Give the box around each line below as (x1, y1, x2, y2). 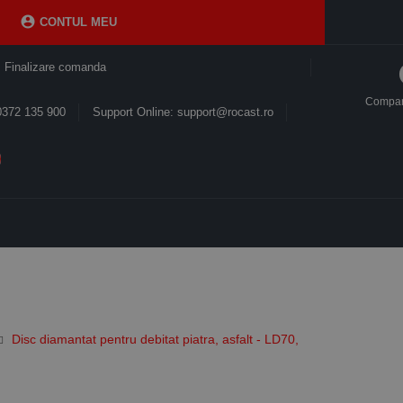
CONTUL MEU (36, 15, 117, 29)
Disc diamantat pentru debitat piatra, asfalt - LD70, (12, 331, 299, 346)
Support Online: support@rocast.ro (93, 105, 273, 119)
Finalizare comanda (4, 60, 106, 74)
